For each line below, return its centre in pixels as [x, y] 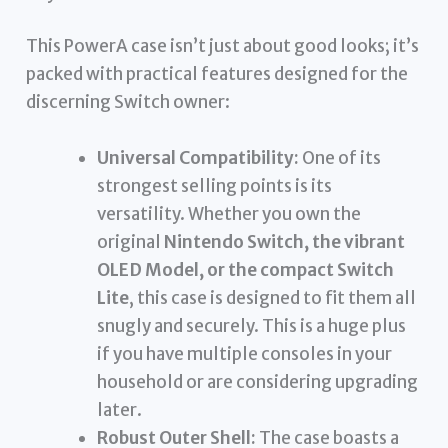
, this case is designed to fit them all [273, 297]
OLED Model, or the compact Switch [246, 269]
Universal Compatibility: [198, 157]
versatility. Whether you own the [229, 213]
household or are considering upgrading [258, 381]
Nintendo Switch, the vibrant [285, 241]
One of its [340, 157]
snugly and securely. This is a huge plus [252, 325]
